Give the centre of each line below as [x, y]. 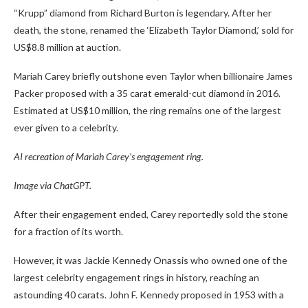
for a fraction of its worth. [68, 231]
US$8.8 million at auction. [67, 47]
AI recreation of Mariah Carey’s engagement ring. [109, 156]
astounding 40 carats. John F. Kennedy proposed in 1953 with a [149, 294]
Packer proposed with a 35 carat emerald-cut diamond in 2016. [147, 93]
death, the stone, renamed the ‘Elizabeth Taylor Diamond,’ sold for [154, 30]
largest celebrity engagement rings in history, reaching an [136, 277]
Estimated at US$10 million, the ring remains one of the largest [147, 110]
